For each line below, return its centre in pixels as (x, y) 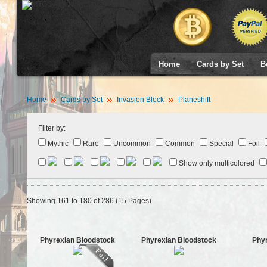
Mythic (57, 144)
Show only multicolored (215, 163)
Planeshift (193, 100)
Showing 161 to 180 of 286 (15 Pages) (89, 201)
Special (220, 144)
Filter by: (52, 128)
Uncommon (131, 144)
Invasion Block (140, 100)
